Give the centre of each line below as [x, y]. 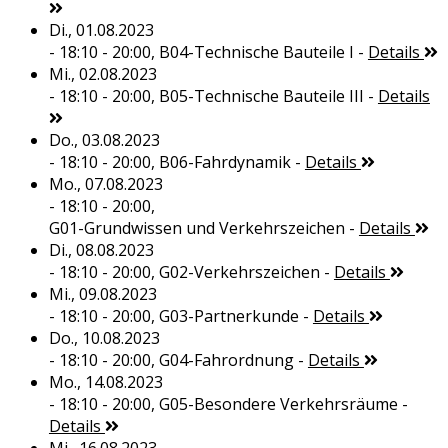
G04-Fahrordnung [226, 360]
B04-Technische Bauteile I [256, 52]
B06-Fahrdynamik [224, 162]
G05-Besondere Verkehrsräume [278, 404]
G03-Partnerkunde [228, 316]
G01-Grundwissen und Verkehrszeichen [196, 228]
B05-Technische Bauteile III [261, 96]
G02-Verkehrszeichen [239, 272]
